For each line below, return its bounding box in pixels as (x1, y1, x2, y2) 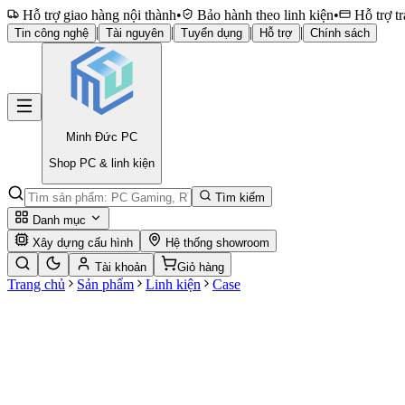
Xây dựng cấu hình (29, 235, 133, 250)
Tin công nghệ (14, 26, 89, 40)
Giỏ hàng (177, 259, 224, 274)
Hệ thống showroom (162, 235, 269, 250)
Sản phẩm (77, 276, 134, 292)
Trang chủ (7, 276, 65, 292)
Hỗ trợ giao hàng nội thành (19, 7, 176, 23)
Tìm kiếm (212, 190, 265, 204)
